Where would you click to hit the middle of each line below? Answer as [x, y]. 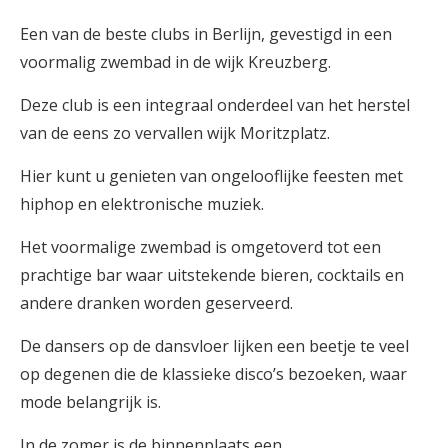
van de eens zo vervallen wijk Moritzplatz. [175, 133]
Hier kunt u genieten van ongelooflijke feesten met [211, 176]
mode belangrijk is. [90, 402]
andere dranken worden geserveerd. [156, 303]
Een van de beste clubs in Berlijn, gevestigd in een [206, 34]
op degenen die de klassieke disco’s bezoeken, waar [213, 374]
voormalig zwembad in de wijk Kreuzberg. [175, 62]
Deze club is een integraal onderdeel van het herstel [215, 105]
